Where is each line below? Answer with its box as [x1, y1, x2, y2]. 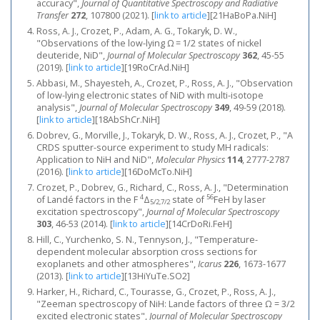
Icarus [198, 258, 221, 270]
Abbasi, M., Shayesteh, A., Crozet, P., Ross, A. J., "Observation [36, 77, 293, 89]
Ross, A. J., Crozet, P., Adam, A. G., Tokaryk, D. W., [36, 25, 237, 37]
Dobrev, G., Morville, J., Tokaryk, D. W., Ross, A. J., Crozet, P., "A [36, 129, 293, 141]
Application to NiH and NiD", [36, 154, 156, 166]
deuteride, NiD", [36, 49, 107, 61]
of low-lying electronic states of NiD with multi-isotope [36, 89, 264, 101]
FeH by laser [214, 194, 266, 206]
